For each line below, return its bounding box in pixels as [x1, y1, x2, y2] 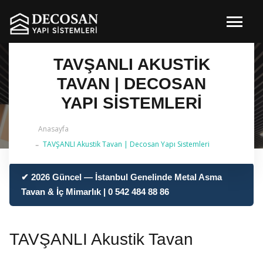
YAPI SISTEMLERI [61, 94, 202, 112]
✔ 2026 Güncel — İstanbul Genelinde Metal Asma [21, 172, 222, 182]
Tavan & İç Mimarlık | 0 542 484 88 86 [21, 187, 169, 197]
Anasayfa [38, 124, 69, 134]
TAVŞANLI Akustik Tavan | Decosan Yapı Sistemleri [43, 139, 210, 149]
